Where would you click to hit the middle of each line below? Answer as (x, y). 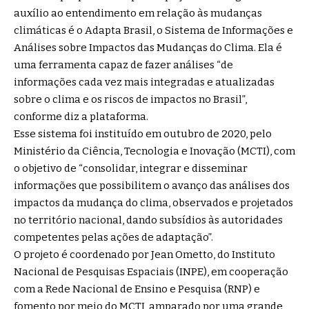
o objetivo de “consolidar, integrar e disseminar (131, 169)
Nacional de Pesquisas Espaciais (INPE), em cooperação (151, 272)
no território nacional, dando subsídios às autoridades (148, 220)
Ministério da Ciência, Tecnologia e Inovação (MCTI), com (154, 151)
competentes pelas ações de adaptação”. (113, 238)
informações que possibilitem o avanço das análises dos (152, 186)
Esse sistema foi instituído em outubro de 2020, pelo (143, 134)
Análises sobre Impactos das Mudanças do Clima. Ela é (148, 48)
